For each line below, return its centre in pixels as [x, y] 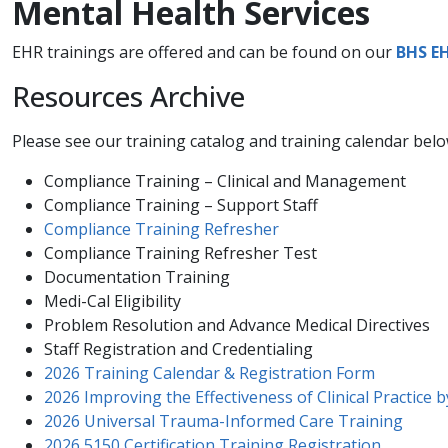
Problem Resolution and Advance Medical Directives [237, 325]
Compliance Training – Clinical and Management [225, 181]
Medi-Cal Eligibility [112, 301]
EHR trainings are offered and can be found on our [204, 52]
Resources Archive [128, 96]
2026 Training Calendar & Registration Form [209, 373]
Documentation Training [137, 277]
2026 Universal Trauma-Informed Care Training [223, 421]
